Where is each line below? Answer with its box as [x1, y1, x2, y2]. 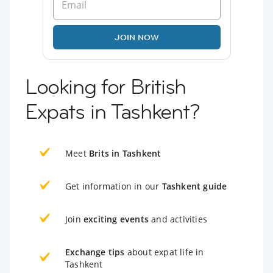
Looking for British [25, 73, 186, 100]
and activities [149, 213, 207, 225]
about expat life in [124, 246, 204, 258]
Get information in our [65, 180, 162, 192]
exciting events [83, 213, 149, 225]
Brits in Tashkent [89, 147, 161, 159]
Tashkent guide [161, 180, 227, 192]
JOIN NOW [114, 31, 159, 43]
